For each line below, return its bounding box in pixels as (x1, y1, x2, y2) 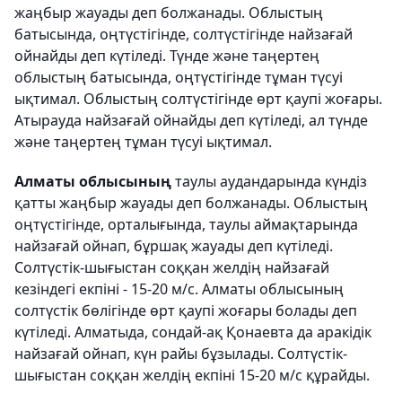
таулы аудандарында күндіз (171, 171, 367, 191)
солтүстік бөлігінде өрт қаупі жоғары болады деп (14, 301, 357, 320)
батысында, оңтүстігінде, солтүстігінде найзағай (14, 24, 353, 44)
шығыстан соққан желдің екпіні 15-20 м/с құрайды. (14, 365, 370, 385)
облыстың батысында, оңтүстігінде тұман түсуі (14, 67, 343, 87)
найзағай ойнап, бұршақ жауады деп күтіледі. (14, 236, 333, 256)
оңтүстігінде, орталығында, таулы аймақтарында (14, 214, 358, 234)
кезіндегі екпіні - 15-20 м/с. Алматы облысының (14, 279, 344, 299)
